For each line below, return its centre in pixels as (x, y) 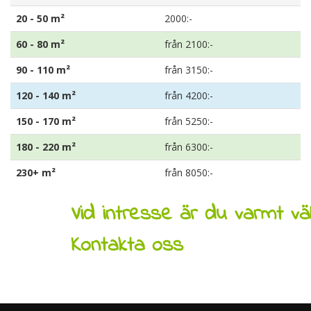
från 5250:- (189, 121)
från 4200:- (189, 95)
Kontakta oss (127, 246)
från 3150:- (189, 70)
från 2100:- (189, 44)
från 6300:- (189, 147)
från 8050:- (189, 173)
